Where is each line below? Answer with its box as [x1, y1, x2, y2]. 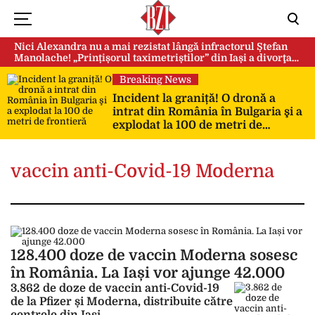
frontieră [112, 132, 163, 145]
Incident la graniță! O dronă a [112, 92, 276, 105]
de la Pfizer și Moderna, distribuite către [11, 295, 233, 308]
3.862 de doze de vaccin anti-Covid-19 [11, 282, 219, 295]
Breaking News [120, 74, 191, 85]
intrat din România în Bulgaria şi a [112, 105, 302, 118]
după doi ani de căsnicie [14, 63, 131, 75]
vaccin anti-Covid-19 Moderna [11, 161, 274, 181]
